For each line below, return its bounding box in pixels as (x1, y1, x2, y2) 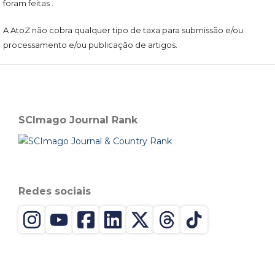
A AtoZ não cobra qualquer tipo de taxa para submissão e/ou (2, 25, 243, 36)
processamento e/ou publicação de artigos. (2, 40, 177, 50)
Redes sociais (18, 185, 91, 197)
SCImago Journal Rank (18, 114, 137, 126)
